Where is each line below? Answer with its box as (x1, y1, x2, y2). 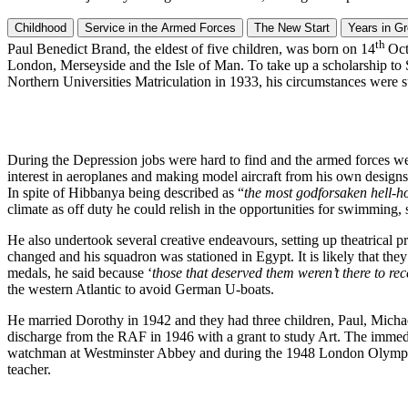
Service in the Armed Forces (85, 20, 236, 35)
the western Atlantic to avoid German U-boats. (7, 280, 274, 297)
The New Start (254, 20, 330, 35)
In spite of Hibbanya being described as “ (7, 184, 244, 200)
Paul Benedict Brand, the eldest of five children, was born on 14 (7, 40, 375, 56)
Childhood (15, 20, 66, 35)
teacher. (7, 361, 51, 377)
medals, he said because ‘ (7, 264, 152, 280)
